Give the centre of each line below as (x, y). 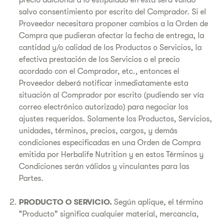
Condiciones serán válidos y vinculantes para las (104, 166)
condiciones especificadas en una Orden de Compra (110, 143)
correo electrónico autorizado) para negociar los (104, 107)
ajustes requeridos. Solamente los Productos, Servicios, (115, 119)
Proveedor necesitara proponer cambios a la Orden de (113, 24)
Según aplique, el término (158, 202)
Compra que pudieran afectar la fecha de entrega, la (111, 36)
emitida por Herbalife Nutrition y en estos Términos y (111, 155)
